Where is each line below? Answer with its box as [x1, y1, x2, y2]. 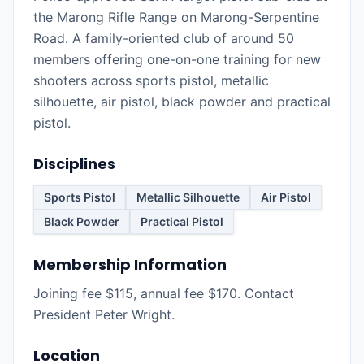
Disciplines [33, 154, 115, 174]
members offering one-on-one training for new [33, 51, 321, 67]
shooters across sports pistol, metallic [33, 72, 269, 89]
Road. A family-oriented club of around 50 [33, 30, 294, 46]
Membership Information [33, 254, 227, 275]
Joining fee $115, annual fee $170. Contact [33, 285, 294, 301]
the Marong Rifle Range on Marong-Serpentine [33, 9, 319, 25]
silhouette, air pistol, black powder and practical [33, 93, 331, 110]
